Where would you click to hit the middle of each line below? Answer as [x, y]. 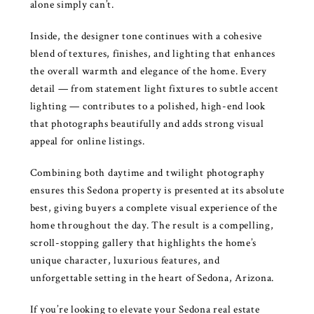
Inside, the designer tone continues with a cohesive [146, 36]
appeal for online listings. [87, 141]
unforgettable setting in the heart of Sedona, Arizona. [152, 278]
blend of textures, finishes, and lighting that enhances [152, 53]
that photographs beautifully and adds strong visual [147, 123]
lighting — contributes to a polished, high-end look [148, 106]
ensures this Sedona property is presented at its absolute [157, 190]
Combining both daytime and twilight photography [147, 172]
